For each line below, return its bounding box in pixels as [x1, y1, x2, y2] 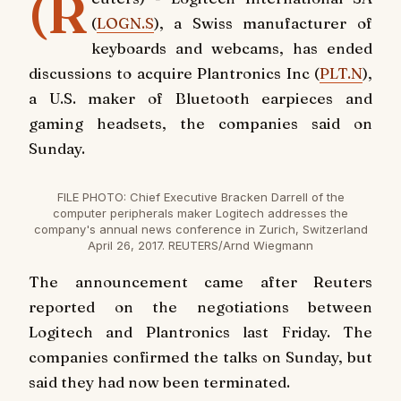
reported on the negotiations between [29, 296, 372, 316]
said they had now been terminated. [29, 371, 290, 391]
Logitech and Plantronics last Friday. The [29, 321, 372, 341]
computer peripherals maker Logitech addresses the [53, 205, 348, 220]
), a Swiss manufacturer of [153, 13, 372, 32]
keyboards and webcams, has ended [90, 38, 372, 57]
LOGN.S [96, 13, 154, 32]
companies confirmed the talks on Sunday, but [29, 346, 372, 366]
